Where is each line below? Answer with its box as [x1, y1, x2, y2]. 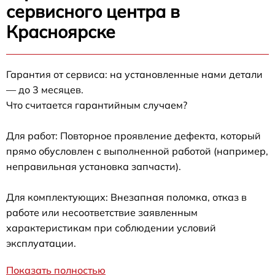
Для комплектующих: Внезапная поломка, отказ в [6, 190, 247, 203]
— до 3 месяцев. [6, 83, 83, 96]
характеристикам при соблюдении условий [6, 221, 216, 234]
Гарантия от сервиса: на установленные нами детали [6, 68, 263, 80]
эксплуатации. [6, 236, 76, 249]
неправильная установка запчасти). [6, 160, 181, 172]
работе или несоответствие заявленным [6, 206, 198, 219]
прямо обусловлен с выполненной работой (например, [6, 144, 268, 157]
